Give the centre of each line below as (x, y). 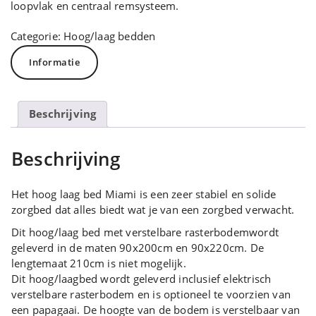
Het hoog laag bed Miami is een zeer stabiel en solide (144, 194)
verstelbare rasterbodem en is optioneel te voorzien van (151, 294)
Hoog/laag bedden (110, 36)
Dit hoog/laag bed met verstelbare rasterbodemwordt (145, 232)
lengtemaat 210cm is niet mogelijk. (99, 263)
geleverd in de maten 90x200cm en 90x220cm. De (138, 247)
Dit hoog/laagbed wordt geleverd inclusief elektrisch (141, 278)
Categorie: (37, 36)
